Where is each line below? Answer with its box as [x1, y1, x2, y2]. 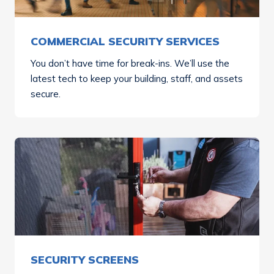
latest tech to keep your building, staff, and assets [31, 73, 243, 84]
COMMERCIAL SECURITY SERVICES [31, 34, 220, 48]
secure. [31, 88, 61, 100]
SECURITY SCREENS [31, 253, 139, 267]
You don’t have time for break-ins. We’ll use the [31, 57, 229, 69]
